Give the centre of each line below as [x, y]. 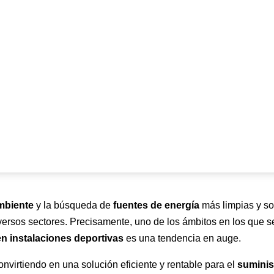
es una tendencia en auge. [183, 239]
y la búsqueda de [74, 206]
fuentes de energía [157, 206]
